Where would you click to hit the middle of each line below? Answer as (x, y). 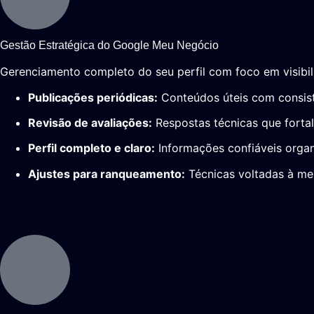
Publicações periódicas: (93, 97)
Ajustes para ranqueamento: (107, 173)
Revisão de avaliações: (90, 122)
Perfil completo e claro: (91, 148)
